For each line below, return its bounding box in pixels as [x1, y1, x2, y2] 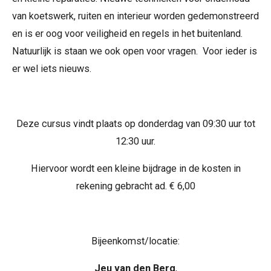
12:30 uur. [116, 135, 155, 148]
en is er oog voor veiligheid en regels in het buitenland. [12, 28, 243, 40]
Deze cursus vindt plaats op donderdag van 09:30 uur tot [16, 118, 255, 130]
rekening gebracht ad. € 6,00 [76, 180, 195, 192]
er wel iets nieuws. [12, 63, 91, 75]
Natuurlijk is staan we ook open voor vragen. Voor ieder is [12, 45, 257, 57]
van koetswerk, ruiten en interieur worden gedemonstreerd [12, 10, 259, 22]
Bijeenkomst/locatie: [91, 235, 180, 247]
